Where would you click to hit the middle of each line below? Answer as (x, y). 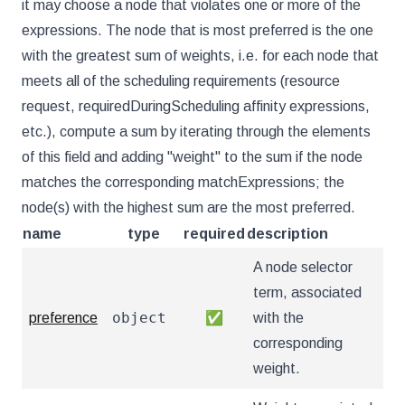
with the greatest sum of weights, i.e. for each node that (200, 56)
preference (63, 318)
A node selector (303, 267)
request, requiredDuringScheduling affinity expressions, (196, 106)
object (139, 318)
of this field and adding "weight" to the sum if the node (192, 157)
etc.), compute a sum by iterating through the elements (196, 132)
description (287, 234)
